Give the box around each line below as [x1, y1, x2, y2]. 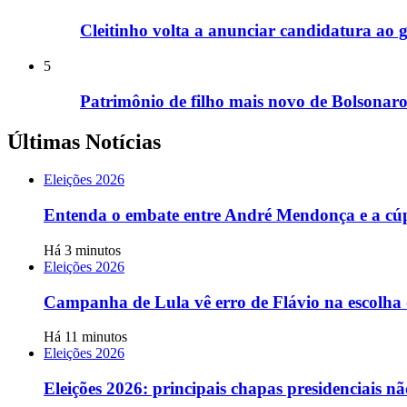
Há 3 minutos [44, 242, 121, 258]
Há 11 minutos [44, 329, 127, 345]
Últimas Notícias [7, 129, 161, 154]
